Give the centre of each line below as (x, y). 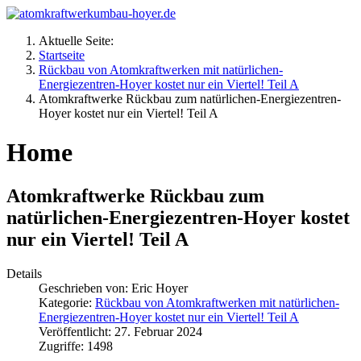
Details (24, 273)
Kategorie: (67, 302)
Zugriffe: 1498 (76, 346)
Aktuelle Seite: (79, 41)
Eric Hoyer (160, 288)
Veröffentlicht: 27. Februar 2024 (120, 331)
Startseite (62, 55)
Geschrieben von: (85, 288)
